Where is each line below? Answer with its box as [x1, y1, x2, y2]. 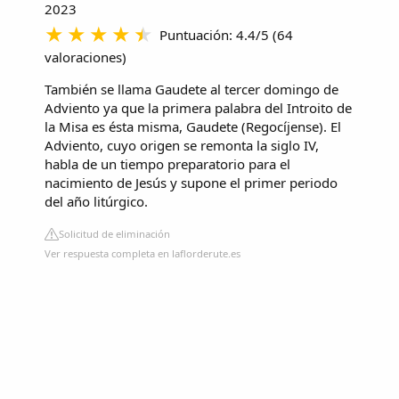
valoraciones [45, 48, 122, 67]
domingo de [264, 80, 338, 99]
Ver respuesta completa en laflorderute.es [45, 247, 240, 261]
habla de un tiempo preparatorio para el [45, 155, 290, 174]
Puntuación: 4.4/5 [159, 26, 269, 45]
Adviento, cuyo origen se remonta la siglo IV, [45, 136, 319, 155]
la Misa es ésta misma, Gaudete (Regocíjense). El [45, 118, 341, 136]
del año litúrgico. [45, 192, 148, 211]
